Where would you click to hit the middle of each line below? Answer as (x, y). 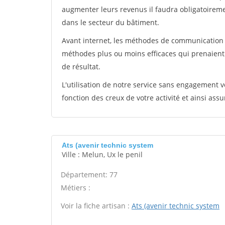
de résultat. (81, 67)
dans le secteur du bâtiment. (110, 22)
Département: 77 (89, 175)
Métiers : (76, 188)
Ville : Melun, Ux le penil (102, 154)
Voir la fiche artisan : (96, 206)
